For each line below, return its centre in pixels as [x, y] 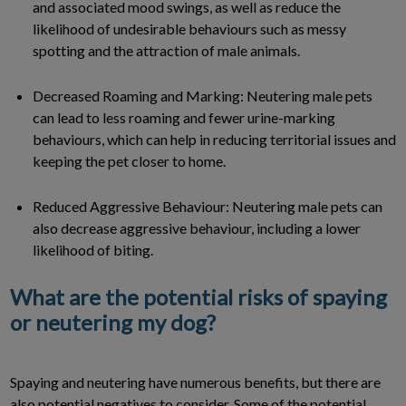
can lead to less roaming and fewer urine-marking [184, 117]
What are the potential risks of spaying [198, 296]
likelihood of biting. [93, 249]
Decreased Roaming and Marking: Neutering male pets [203, 95]
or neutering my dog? [113, 322]
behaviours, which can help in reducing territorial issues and [214, 139]
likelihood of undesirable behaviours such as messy [189, 28]
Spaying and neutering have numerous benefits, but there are [195, 382]
